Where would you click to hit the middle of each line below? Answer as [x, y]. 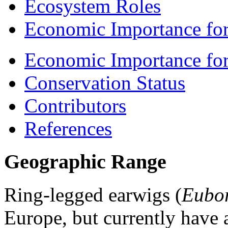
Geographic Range [85, 161]
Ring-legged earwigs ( [93, 194]
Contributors [75, 106]
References [68, 129]
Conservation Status [105, 83]
